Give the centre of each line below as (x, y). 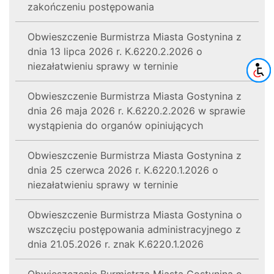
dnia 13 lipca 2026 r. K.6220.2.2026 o (115, 51)
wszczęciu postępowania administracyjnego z (134, 229)
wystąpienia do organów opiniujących (115, 125)
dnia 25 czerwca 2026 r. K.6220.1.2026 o (123, 170)
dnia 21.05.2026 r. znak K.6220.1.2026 (116, 244)
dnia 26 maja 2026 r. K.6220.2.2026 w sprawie (136, 110)
